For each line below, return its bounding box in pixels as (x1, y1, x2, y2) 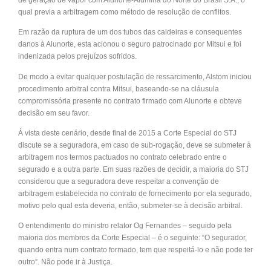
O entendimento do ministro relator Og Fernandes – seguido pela (18, 221, 232, 230)
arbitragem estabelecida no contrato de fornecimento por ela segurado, (18, 189, 252, 198)
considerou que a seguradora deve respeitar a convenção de (18, 177, 219, 186)
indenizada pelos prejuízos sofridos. (18, 52, 137, 61)
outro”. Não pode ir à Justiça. (18, 257, 113, 266)
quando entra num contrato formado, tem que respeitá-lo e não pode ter (18, 245, 253, 254)
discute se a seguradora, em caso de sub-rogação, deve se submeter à (18, 140, 251, 149)
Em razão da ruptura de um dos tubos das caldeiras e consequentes (18, 28, 242, 37)
